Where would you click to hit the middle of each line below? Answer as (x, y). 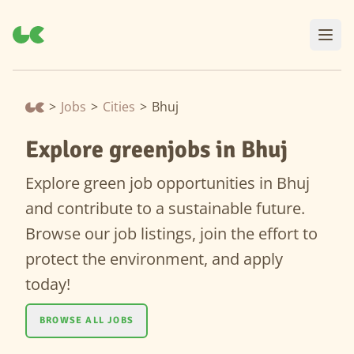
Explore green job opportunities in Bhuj (168, 183)
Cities (119, 107)
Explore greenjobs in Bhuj (156, 150)
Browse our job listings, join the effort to (171, 233)
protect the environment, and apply (154, 259)
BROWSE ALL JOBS (87, 320)
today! (48, 284)
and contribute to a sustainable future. (165, 208)
